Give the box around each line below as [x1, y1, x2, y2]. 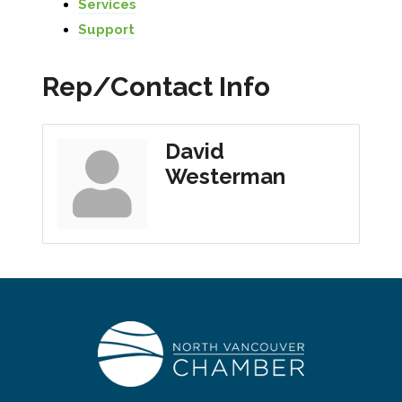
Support [78, 21, 135, 38]
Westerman [165, 162, 285, 189]
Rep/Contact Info [42, 70, 270, 102]
